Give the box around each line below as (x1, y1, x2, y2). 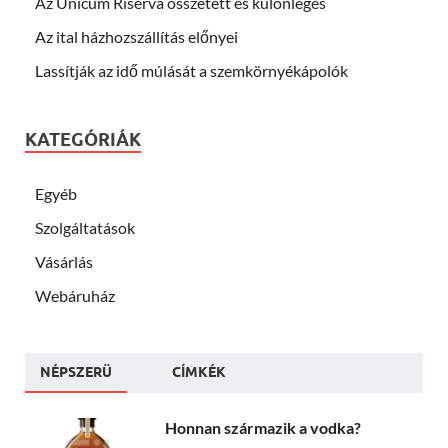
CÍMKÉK (172, 364, 226, 380)
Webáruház (35, 286, 115, 305)
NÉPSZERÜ (40, 364, 112, 380)
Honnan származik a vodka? (165, 418, 361, 437)
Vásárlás (35, 252, 93, 271)
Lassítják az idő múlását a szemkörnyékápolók (35, 61, 348, 80)
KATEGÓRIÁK (25, 129, 141, 150)
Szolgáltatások (35, 218, 135, 237)
